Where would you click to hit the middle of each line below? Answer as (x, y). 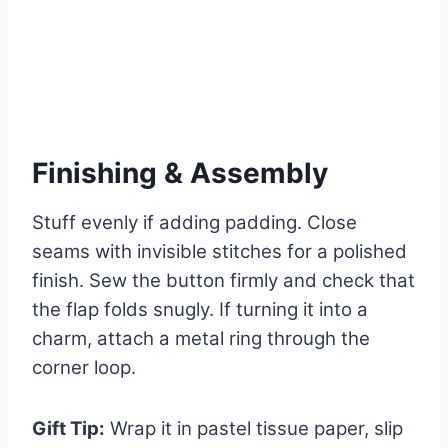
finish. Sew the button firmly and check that (223, 281)
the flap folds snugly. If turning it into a (200, 310)
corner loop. (84, 368)
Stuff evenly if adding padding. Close (194, 223)
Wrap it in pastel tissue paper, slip (254, 429)
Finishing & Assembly (180, 173)
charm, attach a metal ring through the (201, 339)
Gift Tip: (68, 429)
